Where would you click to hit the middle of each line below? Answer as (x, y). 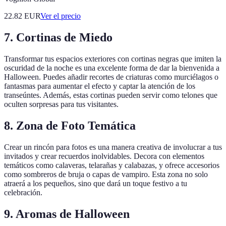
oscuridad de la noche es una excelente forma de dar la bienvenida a (112, 68)
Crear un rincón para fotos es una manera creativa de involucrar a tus (113, 147)
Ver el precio (61, 16)
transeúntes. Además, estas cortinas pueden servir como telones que (111, 95)
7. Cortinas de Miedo (58, 38)
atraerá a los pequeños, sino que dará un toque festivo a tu (96, 184)
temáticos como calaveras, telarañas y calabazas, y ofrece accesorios (112, 165)
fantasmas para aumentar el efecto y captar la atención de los (100, 86)
